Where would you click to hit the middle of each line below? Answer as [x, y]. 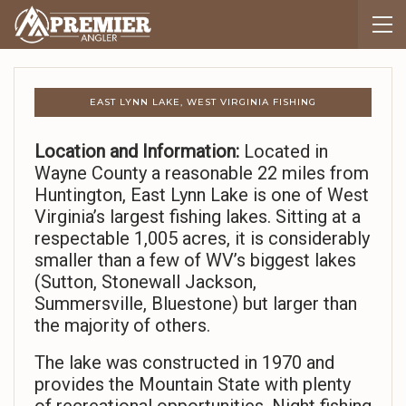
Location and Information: [139, 152]
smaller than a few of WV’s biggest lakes [195, 261]
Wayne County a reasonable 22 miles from [202, 174]
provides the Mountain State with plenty [193, 385]
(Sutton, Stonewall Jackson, [145, 282]
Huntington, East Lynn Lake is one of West [202, 195]
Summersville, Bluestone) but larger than [196, 304]
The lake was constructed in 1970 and [184, 363]
